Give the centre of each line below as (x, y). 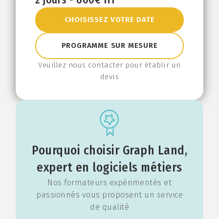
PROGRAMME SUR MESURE (109, 46)
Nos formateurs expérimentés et (109, 183)
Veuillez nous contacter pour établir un (109, 65)
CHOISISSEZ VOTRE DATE (109, 20)
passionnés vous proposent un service (109, 195)
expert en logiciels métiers (109, 168)
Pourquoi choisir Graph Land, (109, 151)
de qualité (109, 207)
